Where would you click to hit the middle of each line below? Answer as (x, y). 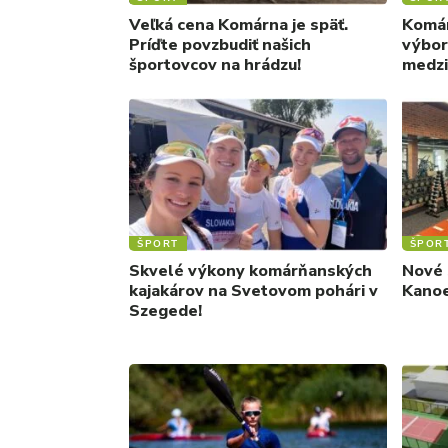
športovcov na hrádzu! (215, 65)
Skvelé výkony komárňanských (250, 270)
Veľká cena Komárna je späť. (238, 25)
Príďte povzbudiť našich (220, 45)
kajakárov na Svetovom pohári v (253, 290)
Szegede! (165, 310)
